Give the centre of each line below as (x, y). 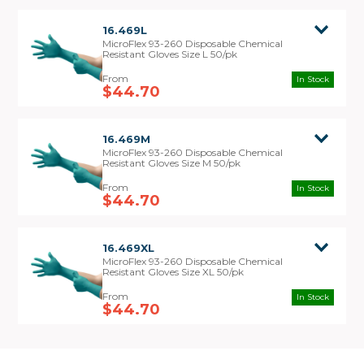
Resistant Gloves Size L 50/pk (170, 54)
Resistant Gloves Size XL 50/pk (173, 272)
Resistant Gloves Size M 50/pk (172, 163)
